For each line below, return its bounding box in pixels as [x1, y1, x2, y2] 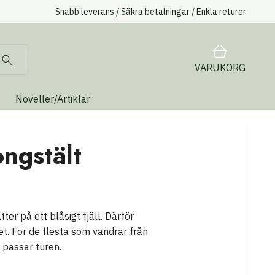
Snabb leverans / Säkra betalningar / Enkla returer [55, 6, 246, 17]
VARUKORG [194, 61, 246, 74]
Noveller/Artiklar [15, 93, 90, 106]
